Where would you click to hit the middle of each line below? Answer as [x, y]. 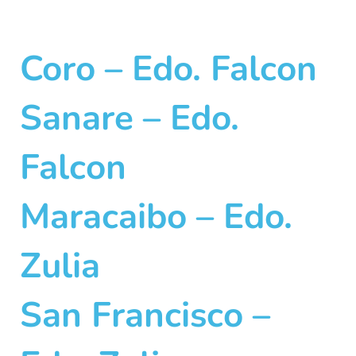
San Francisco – [145, 315]
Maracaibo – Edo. [156, 217]
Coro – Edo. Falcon [168, 69]
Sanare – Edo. [130, 118]
